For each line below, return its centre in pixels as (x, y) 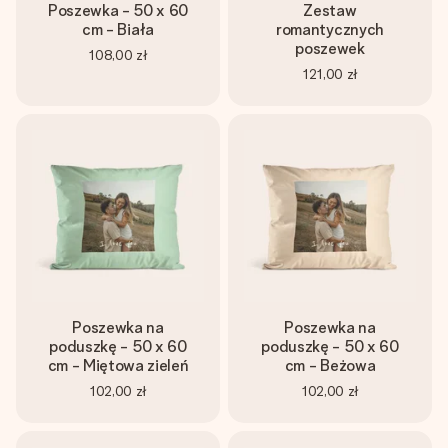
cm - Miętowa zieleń (118, 365)
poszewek (330, 48)
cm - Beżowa (330, 365)
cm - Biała (118, 29)
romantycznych (330, 29)
